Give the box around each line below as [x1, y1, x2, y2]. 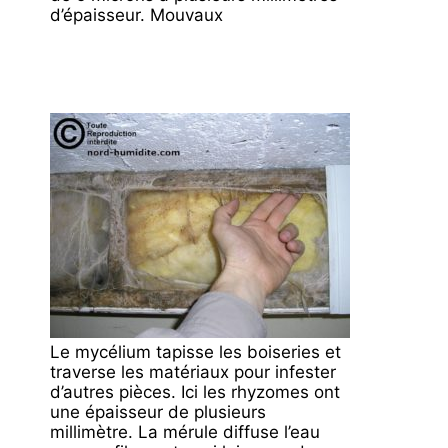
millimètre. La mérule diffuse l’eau [50, 422, 320, 442]
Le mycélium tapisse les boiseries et [50, 342, 341, 362]
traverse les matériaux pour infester [50, 362, 336, 382]
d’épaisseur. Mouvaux [50, 4, 223, 25]
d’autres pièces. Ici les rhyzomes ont [50, 382, 340, 402]
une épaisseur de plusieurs [50, 402, 266, 422]
